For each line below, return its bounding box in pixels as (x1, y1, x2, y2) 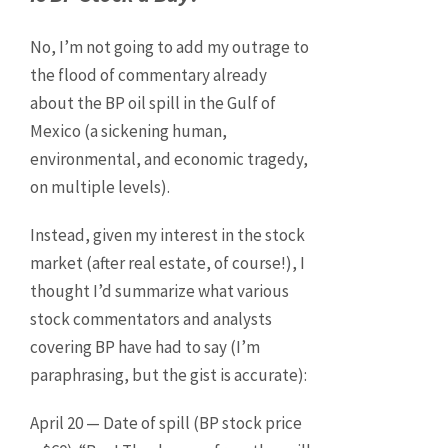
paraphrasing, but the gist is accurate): (30, 364, 307, 387)
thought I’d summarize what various (30, 280, 289, 303)
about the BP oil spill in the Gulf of (30, 92, 276, 115)
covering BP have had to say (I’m (30, 336, 260, 359)
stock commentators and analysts (30, 308, 272, 331)
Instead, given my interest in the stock (30, 224, 305, 247)
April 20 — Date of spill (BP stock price (30, 412, 302, 435)
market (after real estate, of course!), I (30, 252, 305, 275)
